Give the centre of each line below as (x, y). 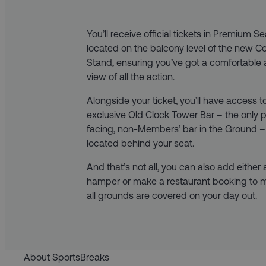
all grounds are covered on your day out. (172, 195)
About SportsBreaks (66, 257)
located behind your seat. (141, 143)
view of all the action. (131, 76)
